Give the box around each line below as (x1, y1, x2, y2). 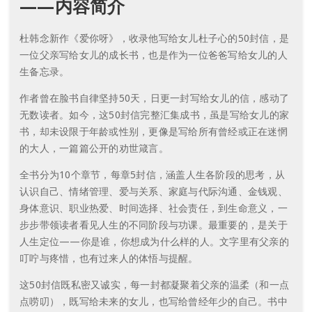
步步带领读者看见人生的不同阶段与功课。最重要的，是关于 (19, 217, 288, 231)
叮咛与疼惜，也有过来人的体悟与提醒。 (19, 251, 198, 265)
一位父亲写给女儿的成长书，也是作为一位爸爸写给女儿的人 (19, 47, 288, 61)
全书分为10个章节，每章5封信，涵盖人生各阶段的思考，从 (19, 167, 285, 181)
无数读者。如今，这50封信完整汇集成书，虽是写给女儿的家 (19, 107, 289, 121)
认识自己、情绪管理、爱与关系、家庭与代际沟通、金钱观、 (19, 184, 288, 198)
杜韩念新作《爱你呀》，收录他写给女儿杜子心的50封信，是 (19, 31, 289, 45)
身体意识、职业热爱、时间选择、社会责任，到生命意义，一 (19, 201, 288, 214)
